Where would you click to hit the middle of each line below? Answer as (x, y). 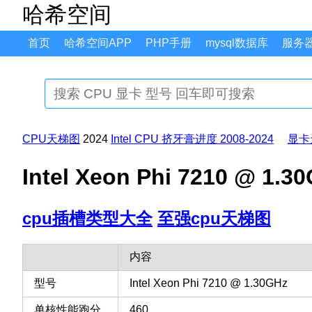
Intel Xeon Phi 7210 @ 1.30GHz (209, 283)
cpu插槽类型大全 (87, 219)
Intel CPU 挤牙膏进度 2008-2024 (192, 139)
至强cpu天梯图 (214, 219)
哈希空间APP (98, 43)
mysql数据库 (237, 43)
